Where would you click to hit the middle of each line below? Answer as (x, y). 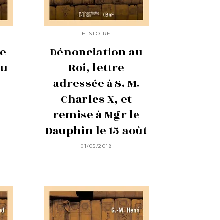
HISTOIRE (96, 33)
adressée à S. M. (96, 83)
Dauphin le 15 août (96, 130)
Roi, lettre (96, 68)
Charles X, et (96, 99)
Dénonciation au (96, 52)
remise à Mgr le (96, 115)
